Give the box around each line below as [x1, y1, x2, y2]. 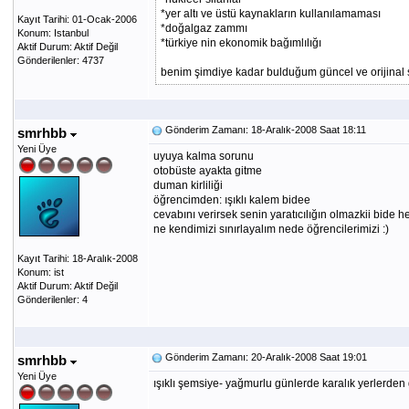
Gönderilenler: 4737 [16, 55, 104, 66]
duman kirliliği [152, 179, 223, 192]
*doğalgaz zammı [160, 22, 247, 35]
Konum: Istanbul [16, 27, 89, 38]
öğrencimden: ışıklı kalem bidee [152, 194, 310, 206]
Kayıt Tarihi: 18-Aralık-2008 [16, 253, 138, 264]
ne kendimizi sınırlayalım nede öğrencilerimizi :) [152, 223, 389, 236]
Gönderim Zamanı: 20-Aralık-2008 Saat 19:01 [162, 351, 367, 362]
